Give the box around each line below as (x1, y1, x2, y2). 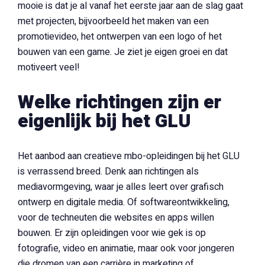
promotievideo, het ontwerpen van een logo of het (18, 30, 222, 44)
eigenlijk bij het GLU (18, 107, 191, 135)
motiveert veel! (18, 60, 80, 75)
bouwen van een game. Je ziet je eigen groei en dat (18, 45, 228, 59)
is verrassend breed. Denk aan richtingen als (18, 164, 199, 179)
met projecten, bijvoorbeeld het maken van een (18, 14, 209, 28)
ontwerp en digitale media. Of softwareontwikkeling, (18, 195, 230, 209)
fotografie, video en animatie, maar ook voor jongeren (18, 241, 234, 256)
